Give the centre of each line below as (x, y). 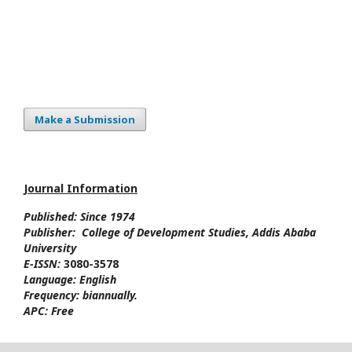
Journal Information (81, 188)
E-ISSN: (44, 263)
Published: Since (65, 216)
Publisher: (51, 232)
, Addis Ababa (281, 232)
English (98, 279)
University (50, 247)
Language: (50, 279)
